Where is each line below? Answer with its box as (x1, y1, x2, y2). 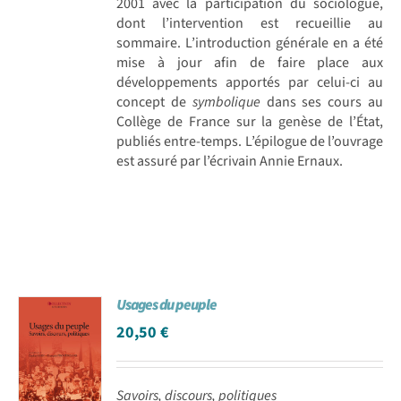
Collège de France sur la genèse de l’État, (116, 111, 383, 132)
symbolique (192, 91, 260, 112)
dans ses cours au (260, 91, 383, 112)
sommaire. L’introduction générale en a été (116, 32, 383, 53)
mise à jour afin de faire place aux (116, 52, 383, 73)
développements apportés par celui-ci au (116, 72, 383, 92)
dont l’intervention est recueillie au (116, 13, 383, 33)
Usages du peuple (116, 294, 218, 316)
